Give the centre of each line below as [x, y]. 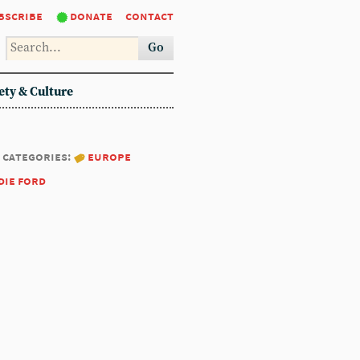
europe [109, 156]
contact [149, 16]
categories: [38, 156]
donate [91, 16]
